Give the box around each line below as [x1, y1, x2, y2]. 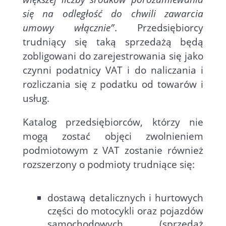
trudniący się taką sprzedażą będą [22, 35, 204, 48]
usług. [22, 92, 49, 105]
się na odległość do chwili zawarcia [22, 7, 204, 20]
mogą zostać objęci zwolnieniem [22, 130, 204, 143]
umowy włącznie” [22, 21, 115, 34]
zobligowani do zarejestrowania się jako [22, 49, 204, 63]
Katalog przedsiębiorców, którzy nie [22, 116, 204, 129]
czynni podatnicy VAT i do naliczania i [22, 64, 204, 77]
